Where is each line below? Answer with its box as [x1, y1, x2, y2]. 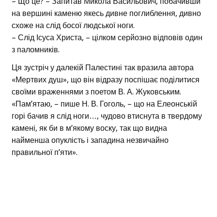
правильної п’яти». [12, 148, 77, 157]
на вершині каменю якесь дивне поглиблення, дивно [12, 9, 201, 18]
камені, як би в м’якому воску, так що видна [12, 124, 167, 133]
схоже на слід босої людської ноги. [12, 21, 135, 31]
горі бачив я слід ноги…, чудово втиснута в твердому [12, 111, 202, 121]
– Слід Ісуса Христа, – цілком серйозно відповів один [12, 33, 202, 43]
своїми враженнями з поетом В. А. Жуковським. [12, 87, 181, 97]
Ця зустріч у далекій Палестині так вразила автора [12, 63, 194, 73]
